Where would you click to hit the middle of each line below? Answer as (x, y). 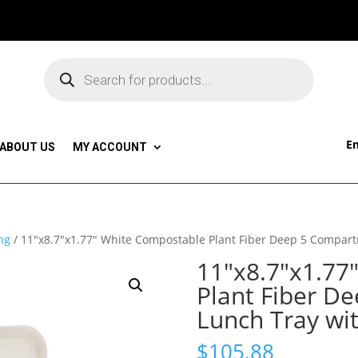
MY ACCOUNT (109, 147)
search (61, 74)
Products (66, 62)
